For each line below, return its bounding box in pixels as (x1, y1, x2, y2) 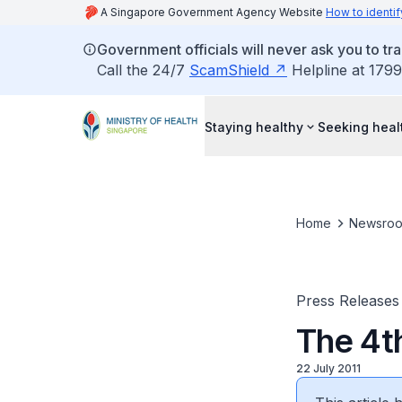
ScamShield (189, 61, 269, 79)
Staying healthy (205, 118, 303, 135)
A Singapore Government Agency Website (100, 5, 326, 19)
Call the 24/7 (97, 61, 189, 79)
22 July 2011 (295, 362, 361, 375)
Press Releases (295, 292, 399, 310)
